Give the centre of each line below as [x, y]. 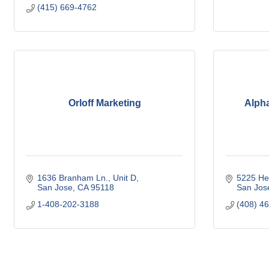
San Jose [55, 187]
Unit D [124, 178]
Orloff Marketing [104, 103]
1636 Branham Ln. [72, 178]
